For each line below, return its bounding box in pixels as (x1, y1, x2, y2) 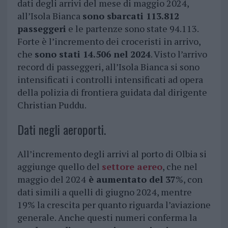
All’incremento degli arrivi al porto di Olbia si (17, 148, 207, 160)
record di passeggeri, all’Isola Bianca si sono (17, 61, 199, 73)
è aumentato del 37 (85, 173, 176, 186)
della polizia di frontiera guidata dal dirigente (17, 86, 207, 99)
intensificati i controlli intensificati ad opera (17, 73, 203, 86)
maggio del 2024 (17, 173, 86, 186)
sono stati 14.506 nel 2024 (34, 48, 151, 61)
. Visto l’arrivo (150, 48, 207, 61)
